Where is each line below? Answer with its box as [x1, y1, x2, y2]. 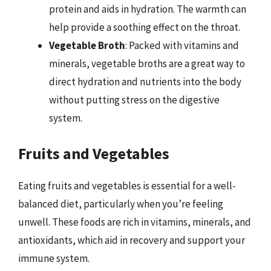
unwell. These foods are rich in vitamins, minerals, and [18, 215, 251, 229]
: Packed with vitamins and [125, 39, 239, 52]
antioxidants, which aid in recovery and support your [18, 233, 245, 247]
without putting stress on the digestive [49, 93, 220, 106]
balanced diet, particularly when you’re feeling [18, 197, 223, 211]
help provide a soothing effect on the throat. [49, 21, 240, 34]
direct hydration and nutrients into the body [49, 75, 241, 88]
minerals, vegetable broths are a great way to [49, 57, 245, 70]
